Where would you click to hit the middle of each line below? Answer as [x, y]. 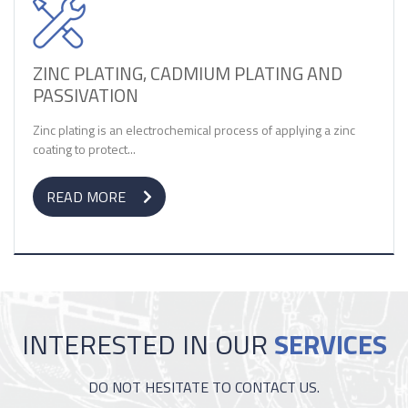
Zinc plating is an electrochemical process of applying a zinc [194, 130]
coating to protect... [84, 149]
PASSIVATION [86, 95]
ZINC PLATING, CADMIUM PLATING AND [188, 73]
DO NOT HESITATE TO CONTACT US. [204, 387]
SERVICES [330, 344]
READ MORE [88, 197]
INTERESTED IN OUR [148, 344]
